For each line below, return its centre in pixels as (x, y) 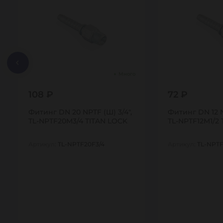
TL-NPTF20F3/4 (81, 144)
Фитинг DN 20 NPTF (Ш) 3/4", (80, 112)
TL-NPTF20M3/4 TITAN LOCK (78, 121)
